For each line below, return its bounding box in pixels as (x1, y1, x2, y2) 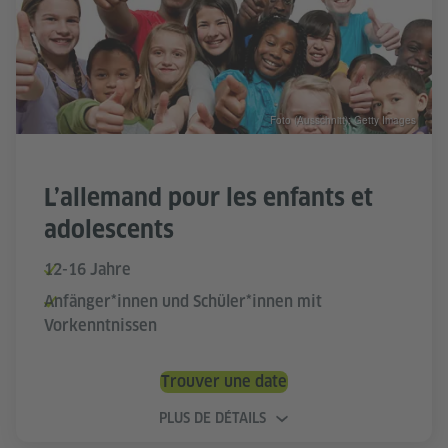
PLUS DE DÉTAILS (158, 410, 266, 427)
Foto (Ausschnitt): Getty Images (270, 113, 416, 128)
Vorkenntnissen (44, 316, 157, 336)
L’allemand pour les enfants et (44, 183, 373, 213)
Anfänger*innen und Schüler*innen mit (44, 292, 322, 312)
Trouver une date (161, 372, 287, 392)
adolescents (44, 215, 174, 245)
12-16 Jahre (44, 260, 131, 280)
